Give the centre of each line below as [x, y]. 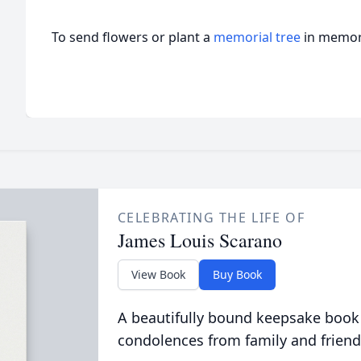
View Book [158, 274]
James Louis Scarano [199, 240]
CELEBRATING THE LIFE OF [211, 218]
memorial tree [257, 37]
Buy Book [237, 274]
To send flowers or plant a [133, 37]
